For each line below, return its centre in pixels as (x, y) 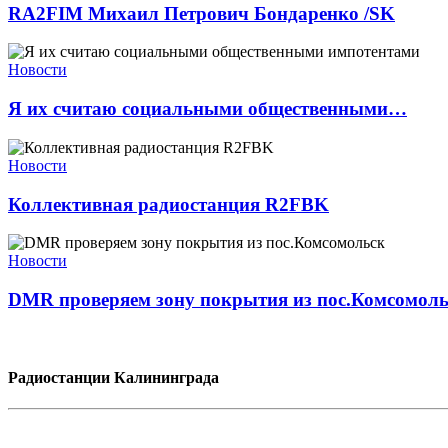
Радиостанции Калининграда (113, 377)
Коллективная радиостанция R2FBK (168, 204)
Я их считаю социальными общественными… (207, 109)
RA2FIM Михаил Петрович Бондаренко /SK (201, 13)
